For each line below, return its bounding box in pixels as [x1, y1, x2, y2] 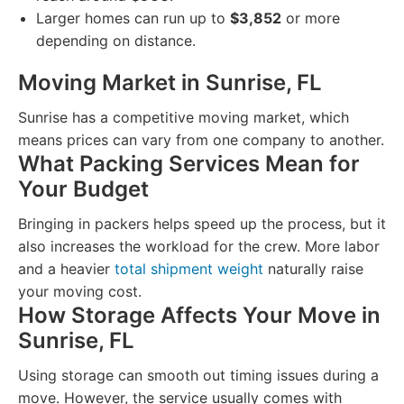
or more [281, 9, 340, 27]
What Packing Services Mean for [18, 151, 360, 177]
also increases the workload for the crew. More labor [18, 237, 380, 255]
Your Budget [18, 176, 149, 202]
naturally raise [263, 260, 363, 278]
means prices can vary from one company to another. [18, 131, 384, 149]
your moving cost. [18, 282, 142, 300]
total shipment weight [115, 260, 263, 278]
